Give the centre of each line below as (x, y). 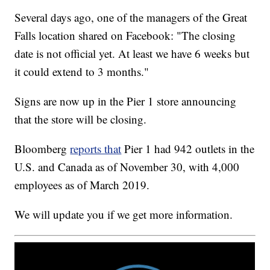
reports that (96, 149)
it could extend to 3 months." (82, 72)
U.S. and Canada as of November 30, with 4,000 (127, 167)
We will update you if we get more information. (124, 215)
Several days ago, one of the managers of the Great (131, 17)
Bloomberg (42, 149)
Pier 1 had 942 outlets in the (190, 149)
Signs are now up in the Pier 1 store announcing (126, 101)
